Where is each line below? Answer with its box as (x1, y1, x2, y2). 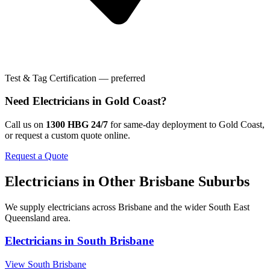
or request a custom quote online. (5, 130, 130, 140)
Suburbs (195, 173, 250, 189)
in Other (79, 173, 139, 189)
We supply (5, 201, 48, 212)
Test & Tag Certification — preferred (5, 72, 145, 83)
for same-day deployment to (110, 119, 219, 130)
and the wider (152, 201, 209, 212)
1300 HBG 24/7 (46, 119, 108, 130)
